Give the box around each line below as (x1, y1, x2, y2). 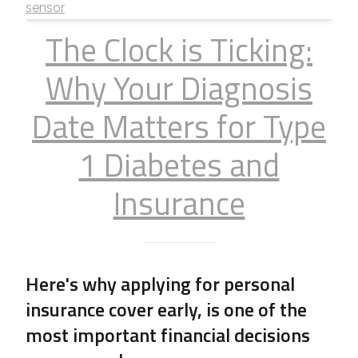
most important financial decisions (26, 320, 310, 350)
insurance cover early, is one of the (26, 295, 307, 324)
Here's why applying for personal (26, 269, 295, 299)
